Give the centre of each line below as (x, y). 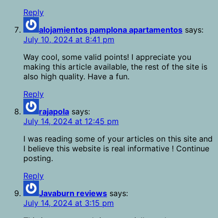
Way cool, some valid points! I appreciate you (107, 57)
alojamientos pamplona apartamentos (111, 30)
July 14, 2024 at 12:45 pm (71, 121)
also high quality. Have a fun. (76, 77)
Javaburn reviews (73, 193)
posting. (38, 158)
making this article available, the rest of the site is (115, 67)
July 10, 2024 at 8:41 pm (69, 40)
